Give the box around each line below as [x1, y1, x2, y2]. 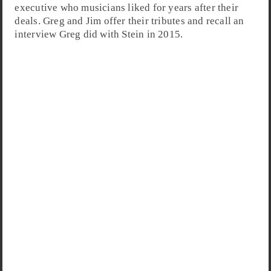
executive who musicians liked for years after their [15, 2, 238, 14]
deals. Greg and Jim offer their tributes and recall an [15, 15, 244, 27]
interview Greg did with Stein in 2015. [15, 28, 183, 41]
